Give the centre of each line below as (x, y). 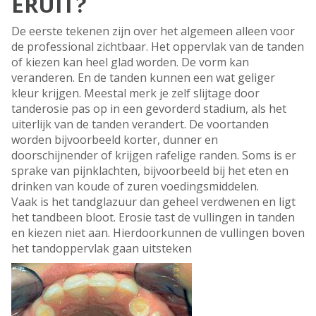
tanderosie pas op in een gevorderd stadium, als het (149, 109)
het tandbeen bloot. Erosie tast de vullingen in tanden (153, 218)
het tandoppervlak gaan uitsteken (102, 249)
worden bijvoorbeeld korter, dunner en (115, 140)
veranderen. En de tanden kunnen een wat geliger (143, 78)
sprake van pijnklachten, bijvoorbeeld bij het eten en (150, 171)
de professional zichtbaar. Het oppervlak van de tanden (158, 47)
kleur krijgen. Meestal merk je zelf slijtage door (135, 93)
